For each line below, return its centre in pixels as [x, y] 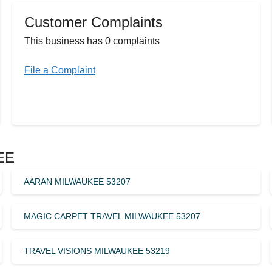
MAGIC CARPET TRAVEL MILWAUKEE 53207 [112, 216]
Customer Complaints [93, 22]
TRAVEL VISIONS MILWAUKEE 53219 [97, 250]
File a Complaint [60, 70]
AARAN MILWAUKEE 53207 [77, 181]
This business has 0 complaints [92, 41]
